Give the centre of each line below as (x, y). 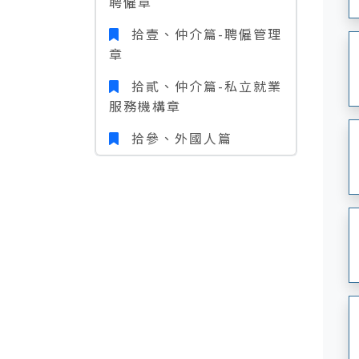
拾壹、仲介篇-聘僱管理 (203, 34)
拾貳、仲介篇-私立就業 (203, 86)
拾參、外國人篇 (178, 138)
